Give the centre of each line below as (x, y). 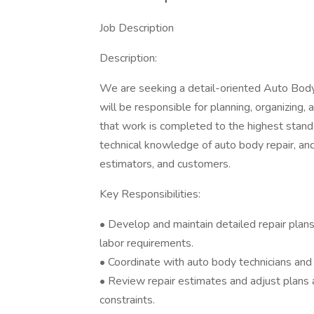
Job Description (137, 28)
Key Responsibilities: (150, 194)
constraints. (127, 300)
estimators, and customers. (165, 164)
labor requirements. (146, 243)
